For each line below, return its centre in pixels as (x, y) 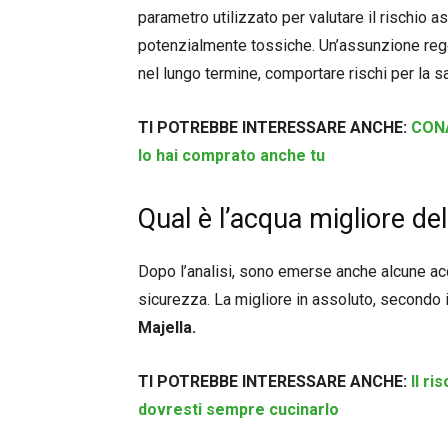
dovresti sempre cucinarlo (238, 409)
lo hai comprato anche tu (231, 155)
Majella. (167, 327)
